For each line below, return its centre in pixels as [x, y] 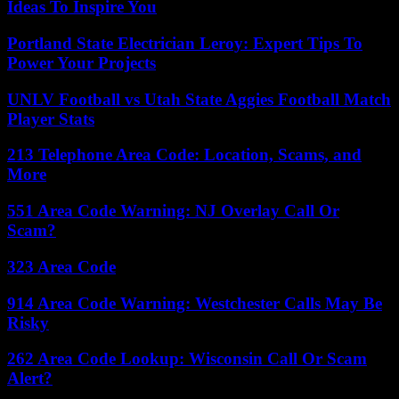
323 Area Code [61, 266]
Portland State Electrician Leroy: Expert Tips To [185, 44]
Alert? [30, 379]
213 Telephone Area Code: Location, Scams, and [184, 155]
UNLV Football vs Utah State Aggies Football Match [199, 99]
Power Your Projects [81, 63]
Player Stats [51, 118]
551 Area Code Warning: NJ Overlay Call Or [173, 211]
